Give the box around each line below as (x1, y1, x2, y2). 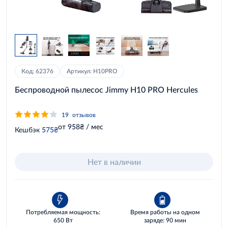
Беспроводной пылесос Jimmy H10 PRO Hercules (15, 84, 198, 94)
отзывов (72, 110, 96, 119)
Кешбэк (15, 125, 40, 134)
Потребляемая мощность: (25, 208, 100, 216)
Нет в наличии (87, 157, 141, 166)
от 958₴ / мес (58, 122, 103, 131)
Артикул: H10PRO (67, 67, 118, 75)
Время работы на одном (130, 208, 200, 216)
